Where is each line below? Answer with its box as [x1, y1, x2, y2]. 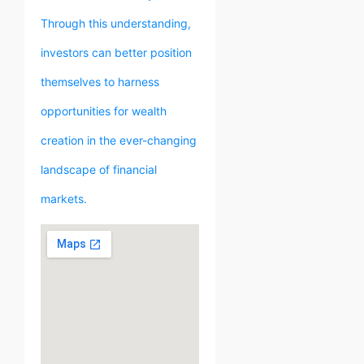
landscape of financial [41, 162, 157, 176]
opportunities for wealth [41, 103, 167, 118]
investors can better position [41, 45, 192, 59]
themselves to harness [41, 74, 159, 89]
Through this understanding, [41, 15, 191, 30]
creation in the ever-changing [41, 132, 197, 147]
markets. [41, 191, 87, 206]
